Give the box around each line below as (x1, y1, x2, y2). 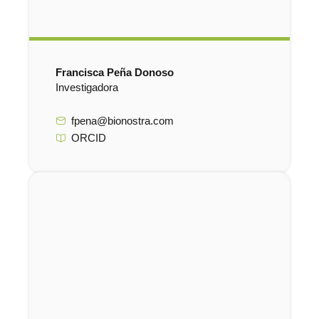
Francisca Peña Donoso (55, 66, 174, 78)
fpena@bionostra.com (71, 115, 174, 127)
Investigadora (55, 81, 118, 93)
